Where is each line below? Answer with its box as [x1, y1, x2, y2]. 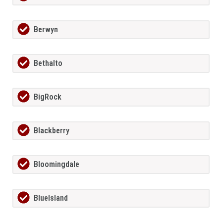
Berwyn [34, 25, 58, 35]
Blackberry [34, 126, 69, 136]
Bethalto [34, 58, 62, 68]
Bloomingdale [34, 160, 79, 169]
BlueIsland [34, 193, 68, 203]
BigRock [34, 92, 61, 102]
